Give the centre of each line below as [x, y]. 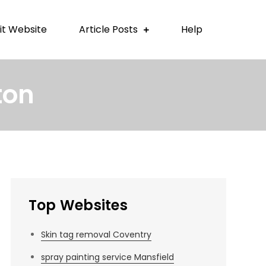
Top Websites [78, 205]
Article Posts [108, 29]
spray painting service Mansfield [107, 257]
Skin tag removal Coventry [96, 235]
